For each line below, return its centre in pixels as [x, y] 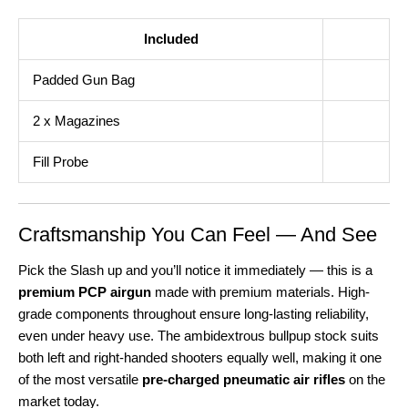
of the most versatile [80, 380]
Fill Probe [60, 162]
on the [365, 380]
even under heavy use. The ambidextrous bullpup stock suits [199, 337]
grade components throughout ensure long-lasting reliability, [194, 315]
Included [171, 39]
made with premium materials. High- [260, 293]
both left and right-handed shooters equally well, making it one [200, 358]
